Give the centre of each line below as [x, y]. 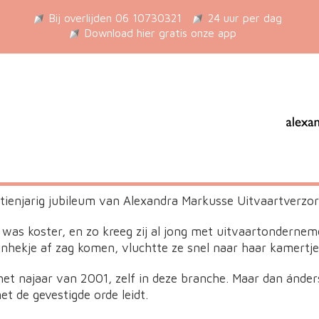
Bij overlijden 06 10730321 [115, 18]
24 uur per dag [245, 18]
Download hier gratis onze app [160, 33]
